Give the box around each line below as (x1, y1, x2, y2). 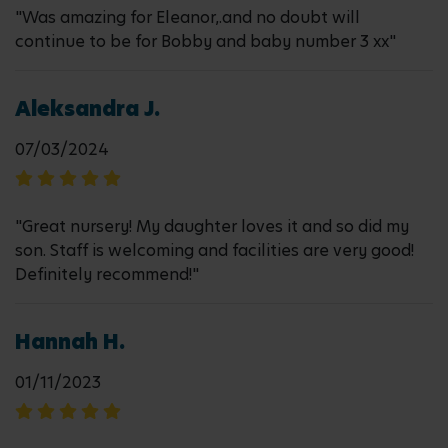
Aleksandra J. (15, 95, 160, 123)
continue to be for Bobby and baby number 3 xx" (15, 30, 396, 53)
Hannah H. (15, 328, 125, 356)
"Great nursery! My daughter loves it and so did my (15, 215, 409, 238)
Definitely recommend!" (15, 263, 199, 286)
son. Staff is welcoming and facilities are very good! (15, 239, 414, 262)
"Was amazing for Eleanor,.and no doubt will (15, 6, 360, 29)
